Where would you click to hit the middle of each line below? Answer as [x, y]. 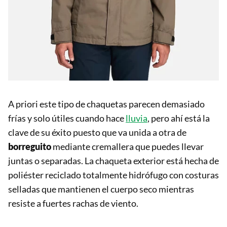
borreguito [30, 147]
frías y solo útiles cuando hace [67, 118]
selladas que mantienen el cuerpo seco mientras [101, 189]
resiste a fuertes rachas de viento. [73, 203]
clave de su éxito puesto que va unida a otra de [97, 133]
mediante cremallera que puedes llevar [128, 147]
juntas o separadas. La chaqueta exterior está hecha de [113, 161]
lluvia [137, 118]
